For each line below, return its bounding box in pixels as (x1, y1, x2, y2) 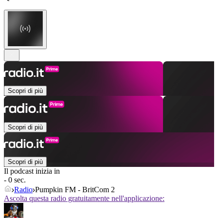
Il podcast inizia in (4, 167, 60, 176)
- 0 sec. (4, 176, 26, 184)
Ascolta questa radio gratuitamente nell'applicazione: (4, 194, 164, 203)
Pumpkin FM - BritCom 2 (35, 185, 115, 194)
